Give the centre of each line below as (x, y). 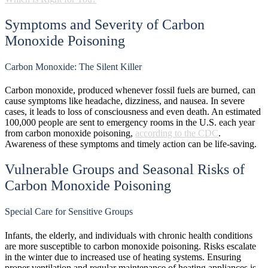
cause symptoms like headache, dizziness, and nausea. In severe (125, 101)
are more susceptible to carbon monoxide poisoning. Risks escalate (130, 246)
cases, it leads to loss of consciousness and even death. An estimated (133, 112)
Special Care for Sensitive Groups (69, 212)
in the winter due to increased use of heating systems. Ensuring (123, 257)
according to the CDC (177, 133)
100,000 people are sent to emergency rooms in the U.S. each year (130, 123)
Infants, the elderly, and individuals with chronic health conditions (129, 235)
